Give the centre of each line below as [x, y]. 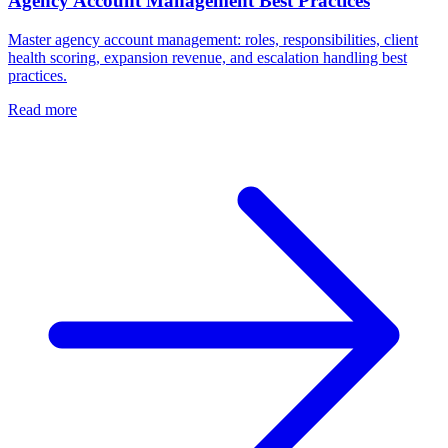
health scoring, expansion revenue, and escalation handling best [207, 57]
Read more [42, 109]
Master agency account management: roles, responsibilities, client [213, 39]
